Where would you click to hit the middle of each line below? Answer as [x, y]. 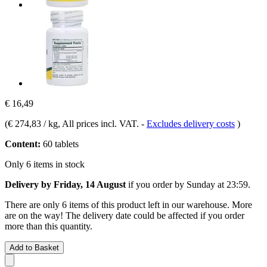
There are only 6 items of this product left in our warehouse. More [128, 204]
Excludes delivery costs [191, 123]
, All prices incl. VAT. [100, 123]
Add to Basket [34, 247]
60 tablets [60, 144]
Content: [23, 144]
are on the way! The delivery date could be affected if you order [125, 215]
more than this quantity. [49, 226]
